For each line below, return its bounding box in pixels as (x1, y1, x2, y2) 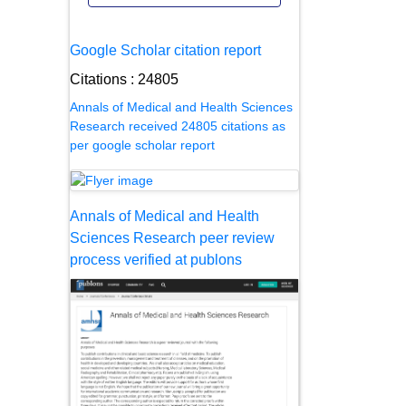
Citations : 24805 (70, 71, 179, 87)
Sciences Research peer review (70, 229, 275, 246)
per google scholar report (70, 137, 215, 152)
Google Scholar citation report (70, 42, 261, 58)
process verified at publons (70, 251, 242, 267)
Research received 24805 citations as (70, 118, 285, 133)
